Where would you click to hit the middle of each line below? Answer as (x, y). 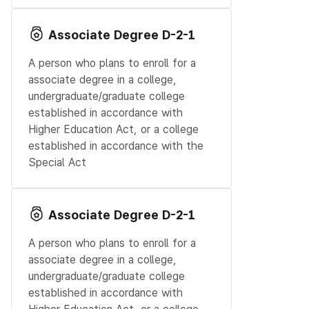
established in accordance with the (116, 146)
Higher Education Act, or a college (113, 130)
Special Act (57, 163)
